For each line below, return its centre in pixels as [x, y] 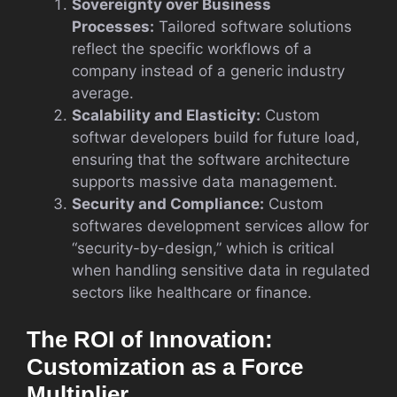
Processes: [113, 26]
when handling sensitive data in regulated [221, 270]
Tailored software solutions [253, 26]
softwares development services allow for [220, 226]
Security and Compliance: [168, 203]
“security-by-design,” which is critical [203, 248]
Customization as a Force [165, 367]
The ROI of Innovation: [150, 339]
